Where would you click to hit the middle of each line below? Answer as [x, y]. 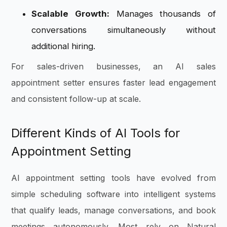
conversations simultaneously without [124, 30]
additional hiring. [64, 46]
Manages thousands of [162, 14]
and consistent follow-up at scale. [78, 99]
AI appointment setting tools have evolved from [113, 178]
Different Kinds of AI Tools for [96, 133]
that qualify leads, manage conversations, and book [113, 211]
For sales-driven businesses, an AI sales [113, 67]
